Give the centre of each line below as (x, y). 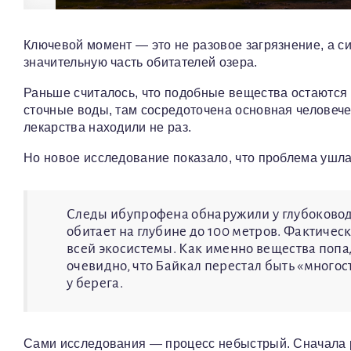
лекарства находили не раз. (108, 127)
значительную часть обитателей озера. (141, 62)
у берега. (95, 283)
